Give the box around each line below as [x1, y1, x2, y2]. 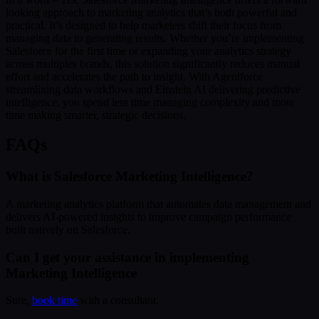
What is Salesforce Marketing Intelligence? [6, 169, 253, 184]
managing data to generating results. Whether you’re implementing [6, 31, 304, 44]
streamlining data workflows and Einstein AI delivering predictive [6, 83, 300, 95]
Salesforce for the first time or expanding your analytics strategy [6, 44, 291, 57]
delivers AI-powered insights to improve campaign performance [6, 211, 291, 224]
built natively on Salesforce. [6, 224, 130, 236]
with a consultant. [77, 294, 159, 307]
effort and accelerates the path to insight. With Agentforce [6, 70, 263, 83]
